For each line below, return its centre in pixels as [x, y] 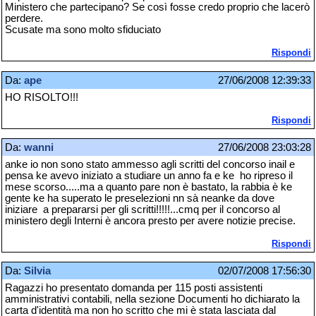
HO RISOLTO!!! [42, 97]
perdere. [24, 19]
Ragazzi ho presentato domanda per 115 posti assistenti [134, 288]
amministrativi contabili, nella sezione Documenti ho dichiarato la [152, 299]
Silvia [37, 271]
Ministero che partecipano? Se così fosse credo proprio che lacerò [157, 7]
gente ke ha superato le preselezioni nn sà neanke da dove [140, 198]
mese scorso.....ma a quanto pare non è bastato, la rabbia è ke [148, 187]
